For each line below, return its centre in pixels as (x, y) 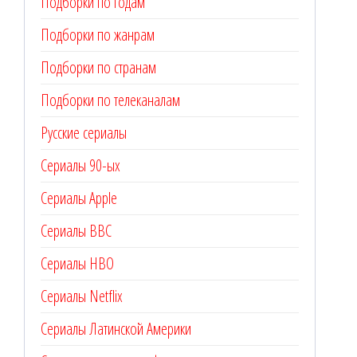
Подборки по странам (98, 68)
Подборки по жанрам (98, 35)
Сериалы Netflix (82, 296)
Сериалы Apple (79, 198)
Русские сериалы (84, 133)
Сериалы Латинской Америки (116, 329)
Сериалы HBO (77, 264)
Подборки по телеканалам (110, 100)
